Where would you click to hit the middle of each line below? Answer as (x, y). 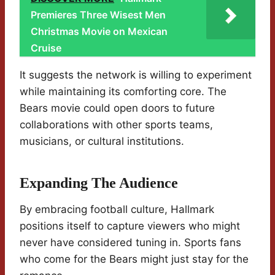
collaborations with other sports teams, (116, 125)
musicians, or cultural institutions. (102, 141)
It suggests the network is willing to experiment (136, 75)
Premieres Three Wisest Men (98, 15)
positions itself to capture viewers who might (130, 226)
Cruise (46, 48)
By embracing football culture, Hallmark (117, 210)
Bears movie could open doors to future (117, 108)
